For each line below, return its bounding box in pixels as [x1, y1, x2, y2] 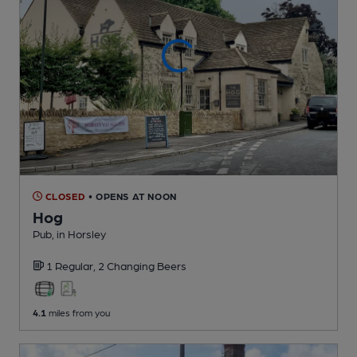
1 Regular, [46, 258, 98, 272]
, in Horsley [52, 226, 106, 240]
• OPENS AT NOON [88, 190, 177, 202]
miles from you [46, 306, 110, 318]
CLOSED [42, 190, 86, 202]
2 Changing [98, 258, 157, 272]
